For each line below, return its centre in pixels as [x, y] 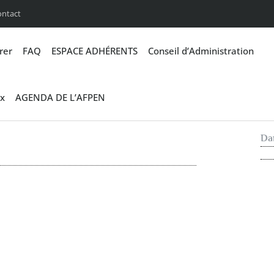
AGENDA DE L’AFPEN [61, 97]
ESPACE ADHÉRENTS [94, 51]
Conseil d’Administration [201, 51]
